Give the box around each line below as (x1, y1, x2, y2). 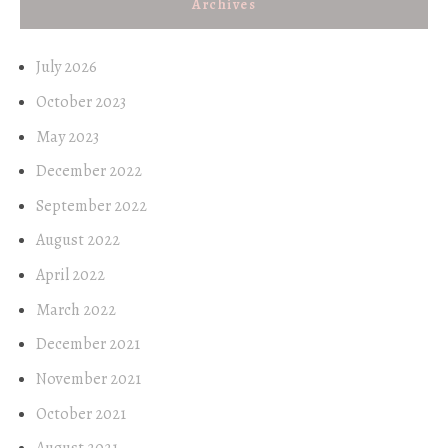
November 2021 (36, 367, 141, 390)
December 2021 (36, 333, 140, 356)
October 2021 (36, 402, 126, 425)
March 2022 (36, 298, 116, 321)
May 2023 (36, 125, 99, 148)
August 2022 (36, 229, 120, 252)
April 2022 (36, 264, 105, 287)
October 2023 (36, 90, 126, 113)
